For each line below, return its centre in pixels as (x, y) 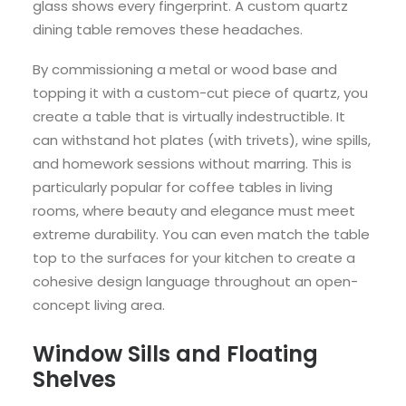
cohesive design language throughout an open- (195, 281)
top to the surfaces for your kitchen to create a (194, 257)
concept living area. (99, 304)
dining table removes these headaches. (168, 29)
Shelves (74, 379)
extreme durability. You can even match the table (201, 234)
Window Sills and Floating (175, 353)
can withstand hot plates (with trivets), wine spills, (202, 140)
